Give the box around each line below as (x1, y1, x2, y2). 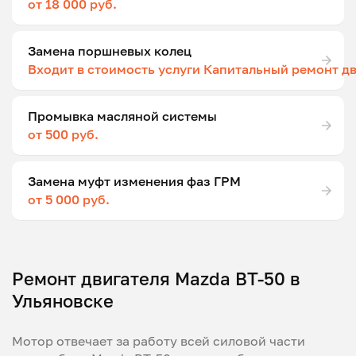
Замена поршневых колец (28, 43, 192, 59)
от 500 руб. (28, 126, 99, 142)
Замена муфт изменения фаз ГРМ (28, 173, 241, 189)
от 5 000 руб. (28, 192, 110, 207)
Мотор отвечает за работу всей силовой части (12, 333, 305, 349)
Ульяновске (12, 290, 114, 311)
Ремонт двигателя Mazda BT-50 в (12, 268, 300, 289)
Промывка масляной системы (28, 108, 217, 124)
